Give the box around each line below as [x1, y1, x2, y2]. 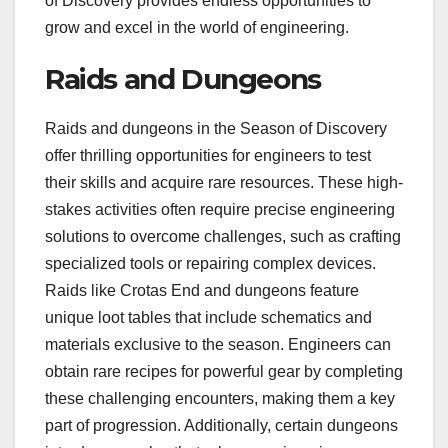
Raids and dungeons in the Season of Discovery [45, 119, 387, 137]
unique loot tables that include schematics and [45, 308, 372, 326]
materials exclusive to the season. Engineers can [45, 335, 391, 353]
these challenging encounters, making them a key [45, 389, 395, 407]
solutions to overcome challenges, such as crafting [45, 227, 401, 245]
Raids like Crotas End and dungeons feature [45, 281, 359, 299]
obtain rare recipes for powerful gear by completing [45, 362, 403, 380]
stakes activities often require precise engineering [45, 200, 395, 218]
